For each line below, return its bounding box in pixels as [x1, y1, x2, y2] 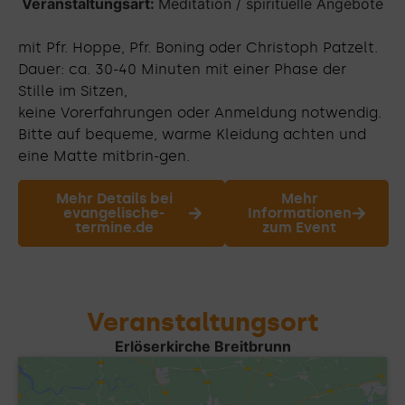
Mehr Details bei [55, 190, 173, 208]
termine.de [74, 219, 154, 237]
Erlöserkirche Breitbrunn [114, 337, 291, 356]
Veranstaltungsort [87, 307, 318, 338]
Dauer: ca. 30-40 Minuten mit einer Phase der [18, 61, 346, 78]
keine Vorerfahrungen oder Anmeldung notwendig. [18, 104, 381, 121]
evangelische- [63, 204, 165, 222]
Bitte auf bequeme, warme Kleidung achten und [18, 126, 366, 143]
